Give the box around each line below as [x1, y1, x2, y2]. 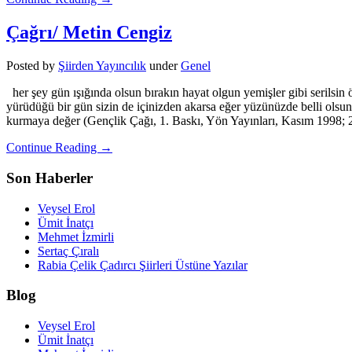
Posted [6, 59, 42, 73]
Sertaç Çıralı [38, 244, 99, 258]
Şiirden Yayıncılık [58, 59, 146, 73]
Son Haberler [6, 169, 93, 186]
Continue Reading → [6, 141, 112, 155]
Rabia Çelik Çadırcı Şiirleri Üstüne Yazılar [38, 258, 247, 272]
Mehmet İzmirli [38, 229, 114, 244]
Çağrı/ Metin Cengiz [6, 22, 172, 43]
